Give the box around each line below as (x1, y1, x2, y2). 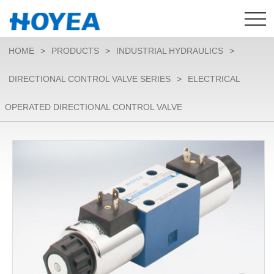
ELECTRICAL (188, 74, 240, 84)
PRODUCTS (51, 46, 99, 56)
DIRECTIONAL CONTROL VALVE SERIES (9, 74, 171, 84)
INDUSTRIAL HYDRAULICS (116, 46, 223, 56)
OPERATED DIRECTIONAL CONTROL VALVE (5, 102, 182, 112)
